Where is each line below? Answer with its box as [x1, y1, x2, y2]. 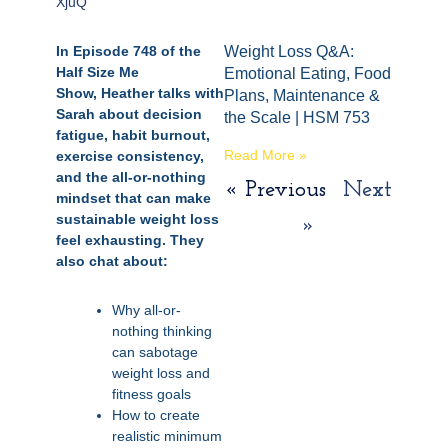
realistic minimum [112, 428, 222, 444]
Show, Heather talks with [56, 85, 224, 101]
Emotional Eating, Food [224, 65, 391, 82]
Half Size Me [56, 64, 139, 80]
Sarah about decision [56, 106, 202, 122]
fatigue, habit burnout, [56, 127, 210, 143]
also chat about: [56, 253, 168, 269]
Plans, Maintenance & [224, 87, 380, 104]
